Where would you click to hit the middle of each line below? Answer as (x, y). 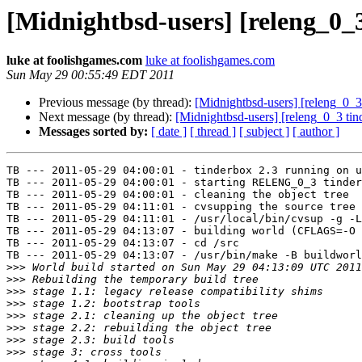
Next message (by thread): (107, 117)
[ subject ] (264, 132)
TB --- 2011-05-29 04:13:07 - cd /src (123, 243)
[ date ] (169, 132)
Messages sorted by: (93, 132)
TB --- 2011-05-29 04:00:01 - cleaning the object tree (178, 195)
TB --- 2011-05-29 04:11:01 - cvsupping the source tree (181, 207)
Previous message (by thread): (117, 103)
